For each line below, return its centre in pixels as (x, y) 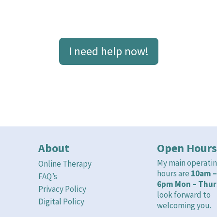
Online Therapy (65, 164)
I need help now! (108, 51)
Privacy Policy (62, 189)
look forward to (184, 195)
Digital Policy (61, 202)
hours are (174, 174)
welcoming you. (185, 206)
